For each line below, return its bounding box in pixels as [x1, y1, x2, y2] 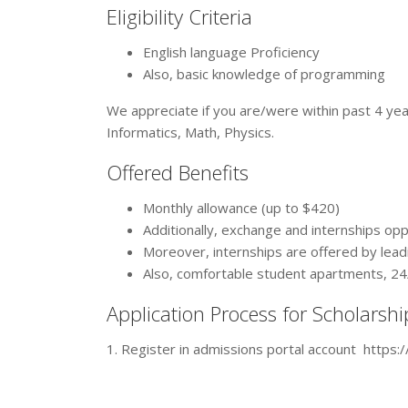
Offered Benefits [107, 158, 249, 186]
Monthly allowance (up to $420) [143, 199, 340, 217]
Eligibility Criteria [107, 3, 252, 30]
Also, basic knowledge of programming [143, 65, 385, 83]
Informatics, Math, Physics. [107, 123, 274, 141]
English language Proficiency [143, 43, 323, 61]
